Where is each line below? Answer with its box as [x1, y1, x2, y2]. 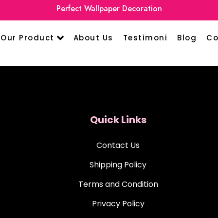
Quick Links [90, 113, 146, 127]
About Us [73, 33, 113, 43]
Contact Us [96, 140, 140, 151]
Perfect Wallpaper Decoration [56, 3, 162, 14]
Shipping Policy [90, 159, 147, 171]
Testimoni [123, 33, 168, 43]
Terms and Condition [78, 179, 158, 190]
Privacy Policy [91, 198, 145, 210]
